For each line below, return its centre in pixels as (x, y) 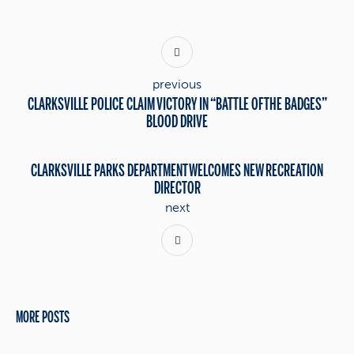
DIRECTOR (177, 188)
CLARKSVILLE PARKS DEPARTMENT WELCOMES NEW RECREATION (177, 171)
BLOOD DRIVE (177, 122)
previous (177, 85)
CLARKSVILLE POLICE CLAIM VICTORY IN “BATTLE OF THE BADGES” (177, 105)
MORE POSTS (43, 318)
